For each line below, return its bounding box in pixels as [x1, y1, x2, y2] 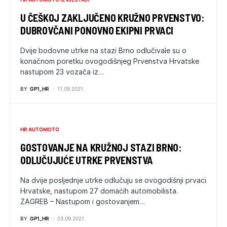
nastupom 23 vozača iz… [20, 67, 104, 77]
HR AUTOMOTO [20, 126, 59, 133]
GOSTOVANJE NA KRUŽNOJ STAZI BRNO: [20, 141, 181, 154]
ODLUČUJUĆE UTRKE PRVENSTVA [20, 154, 153, 167]
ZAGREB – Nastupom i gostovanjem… [20, 197, 145, 206]
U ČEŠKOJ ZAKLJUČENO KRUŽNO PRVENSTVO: [20, 12, 204, 24]
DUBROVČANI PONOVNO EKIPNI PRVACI [20, 24, 173, 37]
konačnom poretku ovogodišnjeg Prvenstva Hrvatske [20, 57, 199, 66]
